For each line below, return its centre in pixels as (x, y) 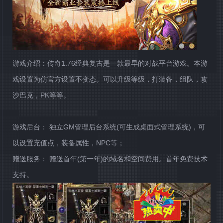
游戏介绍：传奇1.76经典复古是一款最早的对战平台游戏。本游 (110, 63)
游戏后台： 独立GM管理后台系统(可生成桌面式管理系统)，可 (109, 127)
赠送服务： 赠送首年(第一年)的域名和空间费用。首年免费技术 (110, 159)
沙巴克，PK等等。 (42, 95)
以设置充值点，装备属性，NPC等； (69, 143)
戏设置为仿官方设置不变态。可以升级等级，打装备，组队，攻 (110, 79)
